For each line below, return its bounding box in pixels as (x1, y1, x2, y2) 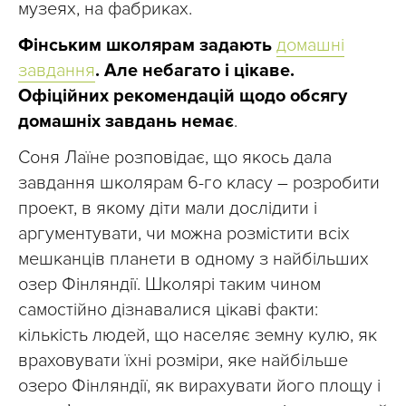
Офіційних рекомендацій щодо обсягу (18, 85, 347, 108)
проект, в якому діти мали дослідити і (18, 198, 317, 220)
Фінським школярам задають (18, 34, 276, 57)
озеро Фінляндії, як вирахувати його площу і (18, 375, 381, 398)
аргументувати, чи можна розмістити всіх (18, 223, 350, 246)
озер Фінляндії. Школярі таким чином (18, 274, 321, 296)
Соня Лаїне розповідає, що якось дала (18, 147, 332, 169)
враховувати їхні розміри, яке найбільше (18, 350, 348, 372)
